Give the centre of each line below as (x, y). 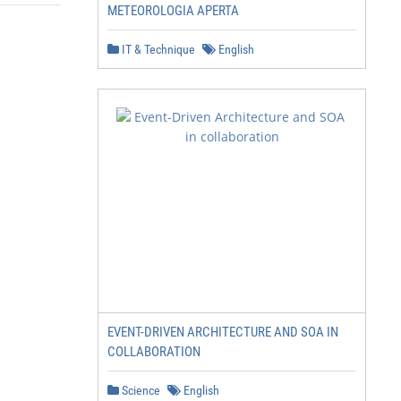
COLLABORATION (154, 352)
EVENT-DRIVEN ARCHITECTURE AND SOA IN (223, 332)
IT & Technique (157, 49)
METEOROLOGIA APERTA (173, 11)
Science (140, 390)
